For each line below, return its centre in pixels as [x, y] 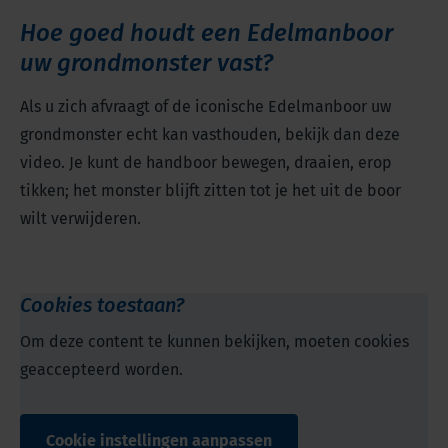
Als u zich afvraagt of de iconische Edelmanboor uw [205, 107]
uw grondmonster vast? [149, 63]
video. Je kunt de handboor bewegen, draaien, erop [206, 163]
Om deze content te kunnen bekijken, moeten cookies [214, 342]
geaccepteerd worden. [101, 370]
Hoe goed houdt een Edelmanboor [206, 33]
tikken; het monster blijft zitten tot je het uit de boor [210, 191]
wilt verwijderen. [80, 219]
